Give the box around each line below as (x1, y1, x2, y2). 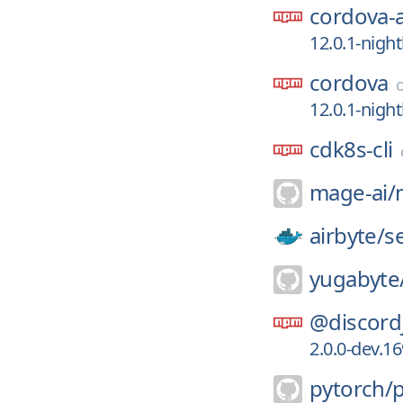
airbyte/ (309, 220, 385, 250)
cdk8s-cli (309, 134, 393, 164)
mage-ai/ (309, 177, 396, 207)
